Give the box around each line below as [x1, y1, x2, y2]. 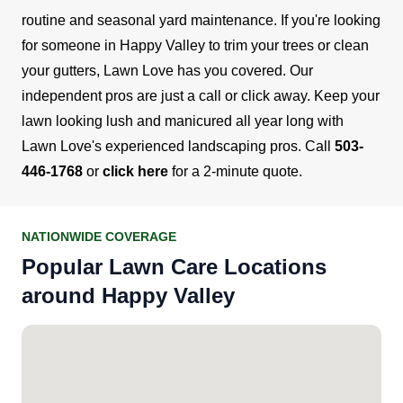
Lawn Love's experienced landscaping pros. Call [22, 138, 335, 154]
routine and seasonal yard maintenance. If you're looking [22, 12, 381, 28]
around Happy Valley [22, 282, 235, 308]
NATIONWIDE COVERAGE [22, 228, 176, 244]
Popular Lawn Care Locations [22, 254, 327, 279]
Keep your [314, 87, 380, 103]
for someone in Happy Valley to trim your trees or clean [22, 37, 369, 53]
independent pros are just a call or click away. [22, 87, 310, 103]
